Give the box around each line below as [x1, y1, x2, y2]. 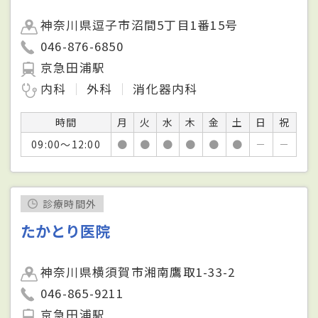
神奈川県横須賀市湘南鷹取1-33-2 [40, 263, 236, 280]
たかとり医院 [21, 219, 111, 241]
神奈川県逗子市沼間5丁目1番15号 [40, 16, 238, 33]
